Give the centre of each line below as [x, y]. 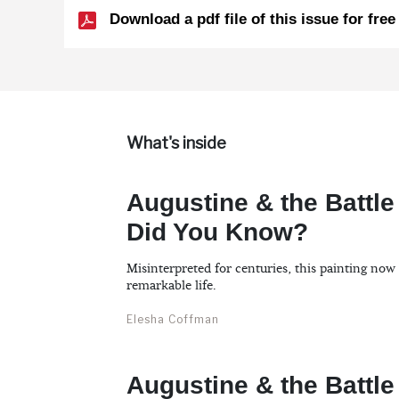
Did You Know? [217, 232]
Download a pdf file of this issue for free [250, 20]
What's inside [176, 143]
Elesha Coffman [173, 320]
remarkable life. [171, 286]
